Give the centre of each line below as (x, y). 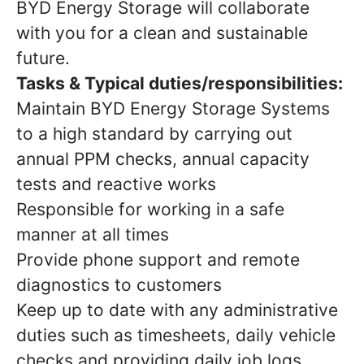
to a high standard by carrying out (154, 133)
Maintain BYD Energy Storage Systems (173, 108)
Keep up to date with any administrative (177, 310)
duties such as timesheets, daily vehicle (176, 335)
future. (43, 58)
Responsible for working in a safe (150, 209)
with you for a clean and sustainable (162, 32)
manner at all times (93, 234)
